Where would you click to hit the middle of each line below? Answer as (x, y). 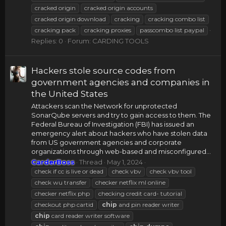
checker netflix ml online (130, 183)
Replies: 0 (47, 41)
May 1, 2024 (125, 162)
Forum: (80, 41)
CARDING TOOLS (121, 41)
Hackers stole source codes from (103, 70)
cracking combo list (177, 19)
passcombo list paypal (172, 30)
